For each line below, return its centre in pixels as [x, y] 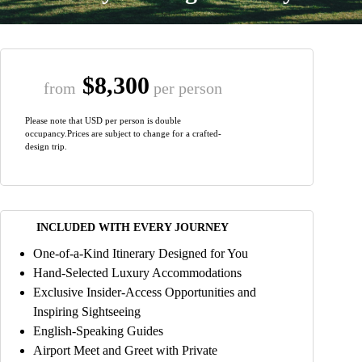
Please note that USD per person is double [103, 120]
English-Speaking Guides [98, 330]
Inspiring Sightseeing [87, 311]
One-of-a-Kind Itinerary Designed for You [141, 253]
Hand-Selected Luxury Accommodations [137, 272]
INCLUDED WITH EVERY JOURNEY [133, 227]
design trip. [46, 146]
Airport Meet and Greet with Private [125, 350]
